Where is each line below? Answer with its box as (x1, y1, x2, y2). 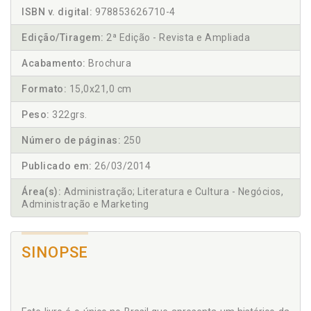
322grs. (49, 109, 87, 121)
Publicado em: (22, 160, 92, 172)
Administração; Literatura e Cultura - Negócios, (61, 186, 283, 198)
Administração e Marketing (22, 199, 149, 210)
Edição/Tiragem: (22, 32, 104, 44)
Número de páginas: (22, 135, 121, 146)
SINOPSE (22, 244, 89, 262)
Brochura (85, 58, 131, 69)
